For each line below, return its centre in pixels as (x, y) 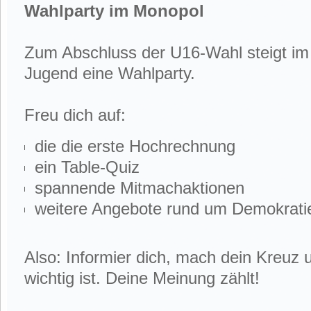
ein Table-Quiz (87, 167)
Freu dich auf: (75, 115)
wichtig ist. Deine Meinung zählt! (142, 278)
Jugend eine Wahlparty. (110, 73)
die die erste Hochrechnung (135, 146)
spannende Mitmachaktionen (140, 188)
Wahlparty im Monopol (114, 11)
